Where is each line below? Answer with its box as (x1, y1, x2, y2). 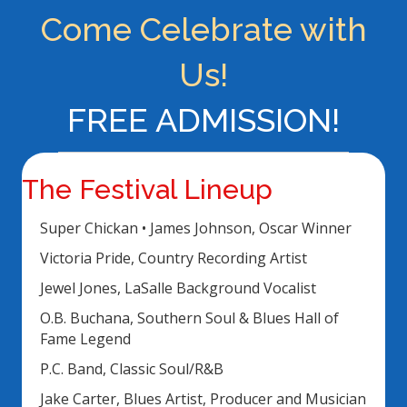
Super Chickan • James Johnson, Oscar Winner (40, 217, 352, 238)
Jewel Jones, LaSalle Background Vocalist (40, 277, 316, 298)
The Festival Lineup (22, 173, 273, 205)
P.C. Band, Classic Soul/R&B (40, 358, 223, 379)
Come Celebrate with (40, 9, 367, 48)
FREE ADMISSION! (67, 100, 340, 139)
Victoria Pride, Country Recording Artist (40, 247, 307, 268)
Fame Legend (40, 328, 131, 349)
